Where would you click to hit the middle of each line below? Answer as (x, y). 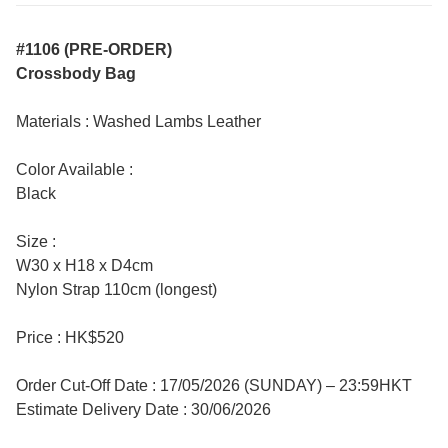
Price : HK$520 (70, 338)
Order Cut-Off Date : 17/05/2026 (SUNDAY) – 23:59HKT (214, 386)
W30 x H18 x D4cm (84, 266)
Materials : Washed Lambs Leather (138, 122)
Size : (38, 242)
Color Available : (88, 170)
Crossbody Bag (76, 74)
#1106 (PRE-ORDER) (94, 50)
